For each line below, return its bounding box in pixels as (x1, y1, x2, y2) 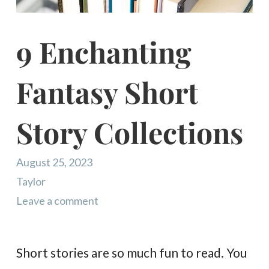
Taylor (16, 174, 46, 188)
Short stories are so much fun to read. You (16, 244, 247, 260)
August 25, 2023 (16, 155, 93, 169)
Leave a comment (16, 193, 99, 207)
